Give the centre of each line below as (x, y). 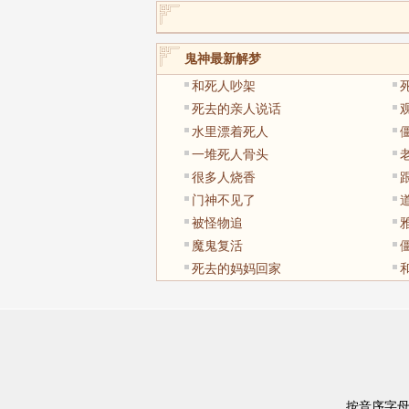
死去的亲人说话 (236, 109)
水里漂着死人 (230, 131)
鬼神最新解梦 (222, 58)
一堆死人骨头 (230, 154)
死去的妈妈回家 (236, 268)
